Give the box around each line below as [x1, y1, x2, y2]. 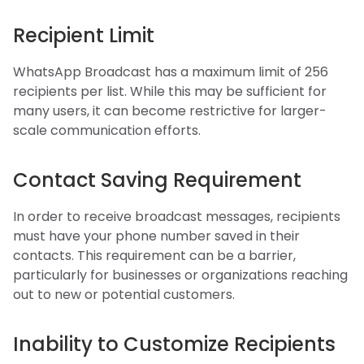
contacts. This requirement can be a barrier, [13, 245, 296, 265]
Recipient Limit [13, 21, 154, 49]
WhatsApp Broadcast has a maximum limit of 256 [13, 62, 328, 81]
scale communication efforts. [13, 120, 201, 140]
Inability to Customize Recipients [13, 330, 336, 357]
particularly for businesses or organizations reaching [13, 265, 348, 284]
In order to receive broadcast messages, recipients [13, 206, 340, 226]
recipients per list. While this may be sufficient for [13, 81, 327, 101]
